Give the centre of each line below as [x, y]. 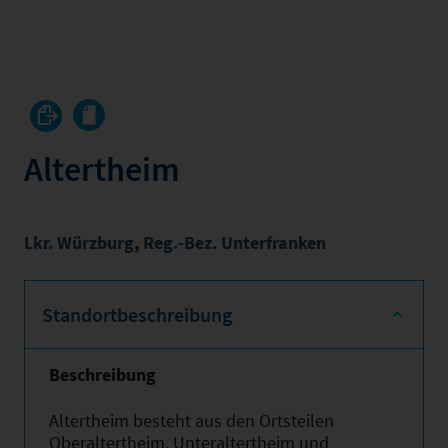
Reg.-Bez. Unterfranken [234, 242]
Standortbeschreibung [137, 314]
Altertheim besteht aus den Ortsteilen [191, 420]
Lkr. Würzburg [79, 242]
